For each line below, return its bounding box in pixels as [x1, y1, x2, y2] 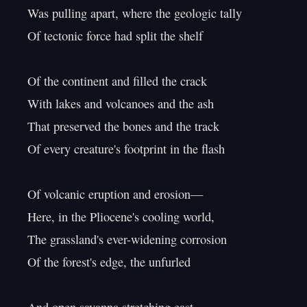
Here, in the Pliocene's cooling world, [27, 208, 214, 225]
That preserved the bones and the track [27, 118, 219, 134]
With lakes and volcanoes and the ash [27, 95, 214, 112]
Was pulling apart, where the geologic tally [27, 5, 242, 21]
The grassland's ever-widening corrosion [27, 231, 227, 247]
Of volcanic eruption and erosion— [27, 186, 203, 202]
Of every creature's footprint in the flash [27, 140, 225, 157]
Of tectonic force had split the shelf [27, 27, 203, 44]
